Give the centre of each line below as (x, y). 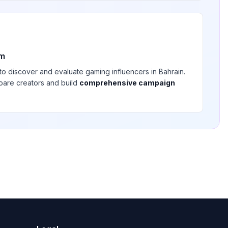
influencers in (134, 72)
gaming (98, 72)
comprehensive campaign (127, 83)
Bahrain (171, 72)
